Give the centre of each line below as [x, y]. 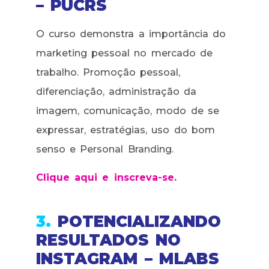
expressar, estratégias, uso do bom [125, 130]
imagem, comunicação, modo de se [128, 111]
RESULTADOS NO [109, 240]
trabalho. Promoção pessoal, [108, 73]
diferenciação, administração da [116, 92]
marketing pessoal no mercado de [124, 53]
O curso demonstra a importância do [131, 34]
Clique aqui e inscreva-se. [106, 177]
